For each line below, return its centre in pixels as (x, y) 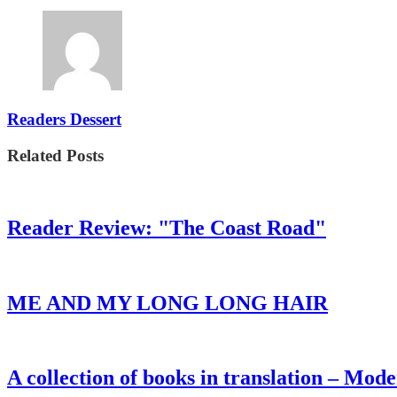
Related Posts (55, 156)
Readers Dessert (64, 120)
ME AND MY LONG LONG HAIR (167, 303)
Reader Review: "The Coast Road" (167, 227)
